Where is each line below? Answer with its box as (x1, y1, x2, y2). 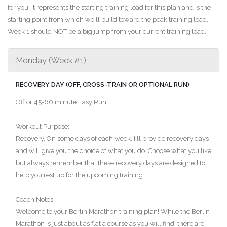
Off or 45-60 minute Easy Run (16, 98, 106, 106)
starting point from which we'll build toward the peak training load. (8, 15, 208, 23)
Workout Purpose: (16, 122, 69, 130)
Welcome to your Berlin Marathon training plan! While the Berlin (16, 207, 210, 215)
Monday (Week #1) (16, 55, 86, 65)
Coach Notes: (16, 195, 55, 203)
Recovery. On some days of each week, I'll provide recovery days (16, 134, 209, 142)
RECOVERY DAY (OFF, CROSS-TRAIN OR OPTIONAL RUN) (16, 80, 190, 88)
